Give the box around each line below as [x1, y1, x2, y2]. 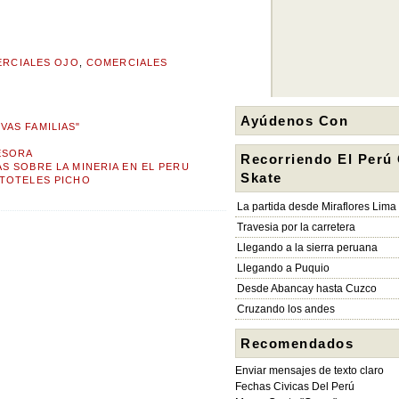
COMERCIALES [85, 57, 168, 69]
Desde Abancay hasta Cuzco [237, 282, 377, 295]
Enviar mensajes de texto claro [235, 364, 384, 377]
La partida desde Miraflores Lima [237, 200, 396, 213]
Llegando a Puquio [237, 262, 330, 274]
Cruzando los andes [237, 303, 335, 315]
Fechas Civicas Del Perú [235, 380, 354, 393]
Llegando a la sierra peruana [237, 241, 378, 254]
